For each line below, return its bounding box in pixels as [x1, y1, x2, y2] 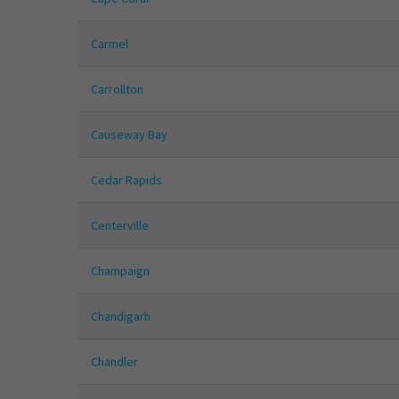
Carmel [91, 36, 128, 53]
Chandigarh [91, 308, 151, 325]
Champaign [91, 263, 150, 280]
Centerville [91, 217, 149, 234]
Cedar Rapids [91, 172, 162, 189]
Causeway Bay [91, 126, 167, 143]
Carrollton [91, 81, 143, 98]
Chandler [91, 354, 138, 370]
